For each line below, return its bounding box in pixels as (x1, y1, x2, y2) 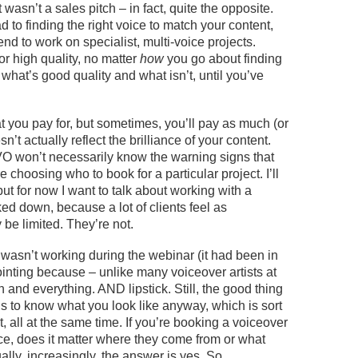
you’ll (165, 117, 195, 130)
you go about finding (167, 52, 282, 66)
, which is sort (205, 299, 282, 312)
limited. (22, 217, 66, 231)
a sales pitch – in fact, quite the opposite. (42, 2, 273, 15)
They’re (66, 217, 109, 231)
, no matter (78, 52, 140, 66)
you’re (135, 316, 170, 329)
